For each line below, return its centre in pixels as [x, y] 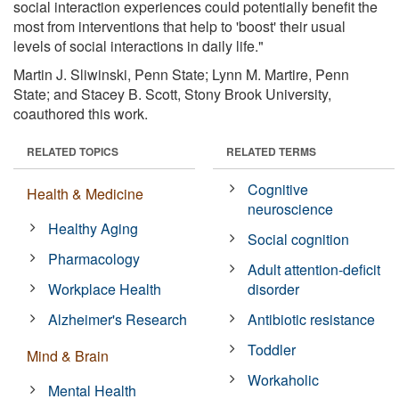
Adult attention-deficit [314, 269]
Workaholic [284, 379]
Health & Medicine [85, 193]
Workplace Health [105, 289]
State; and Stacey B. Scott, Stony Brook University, [172, 94]
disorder [274, 289]
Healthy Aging [94, 228]
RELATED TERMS [271, 151]
